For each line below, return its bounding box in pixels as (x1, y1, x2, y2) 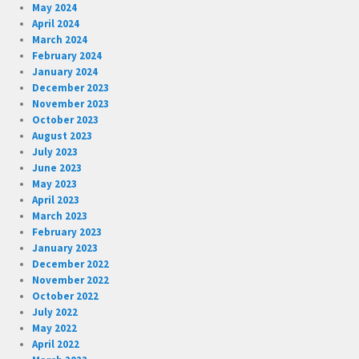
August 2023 (32, 129, 93, 143)
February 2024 (32, 49, 103, 63)
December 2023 (32, 81, 110, 95)
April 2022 (32, 337, 80, 352)
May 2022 (32, 321, 78, 336)
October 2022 (32, 289, 99, 304)
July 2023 (32, 145, 79, 159)
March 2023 (32, 209, 88, 224)
